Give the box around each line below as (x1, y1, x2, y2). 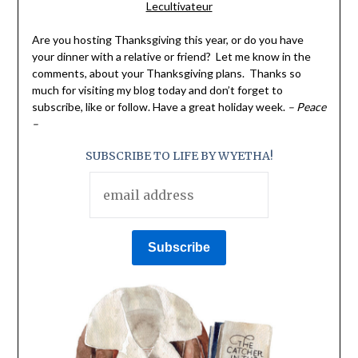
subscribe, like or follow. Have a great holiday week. (31, 100, 288, 114)
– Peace (287, 100, 326, 114)
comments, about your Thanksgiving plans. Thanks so (31, 66, 301, 81)
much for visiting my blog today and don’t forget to (31, 83, 283, 97)
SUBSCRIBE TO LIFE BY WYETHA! (85, 149, 273, 164)
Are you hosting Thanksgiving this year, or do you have (31, 33, 304, 47)
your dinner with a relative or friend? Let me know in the (31, 50, 311, 64)
